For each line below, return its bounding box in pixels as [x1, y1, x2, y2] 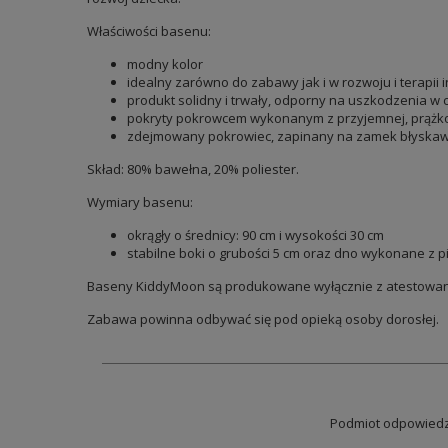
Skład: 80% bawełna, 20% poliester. [87, 160, 299, 178]
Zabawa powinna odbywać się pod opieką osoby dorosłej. [87, 310, 439, 328]
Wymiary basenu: [87, 193, 193, 211]
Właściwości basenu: [87, 22, 211, 40]
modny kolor [127, 55, 203, 73]
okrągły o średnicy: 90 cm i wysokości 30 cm [127, 226, 384, 244]
